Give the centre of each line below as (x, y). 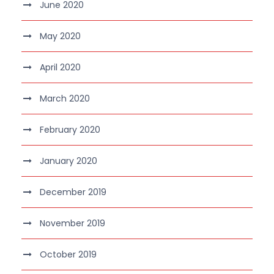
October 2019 (68, 254)
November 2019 (72, 223)
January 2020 (68, 161)
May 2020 (60, 36)
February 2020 (70, 129)
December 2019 (73, 192)
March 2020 (65, 98)
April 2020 (60, 67)
